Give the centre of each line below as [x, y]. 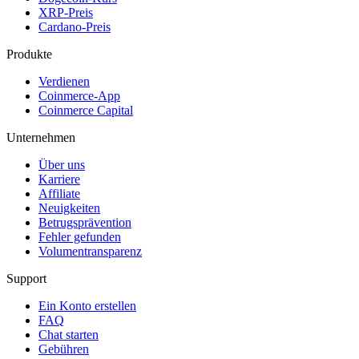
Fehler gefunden [80, 236]
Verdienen [64, 81]
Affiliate [59, 193]
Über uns [62, 164]
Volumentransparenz [90, 251]
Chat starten [69, 334]
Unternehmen [41, 137]
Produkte [29, 54]
